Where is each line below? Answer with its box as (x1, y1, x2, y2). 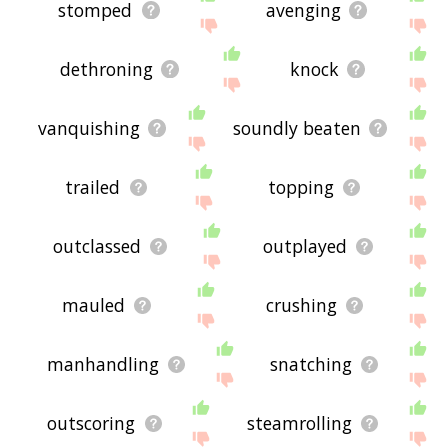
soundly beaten (233, 116, 362, 141)
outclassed (52, 234, 141, 259)
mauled (62, 293, 126, 318)
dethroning (60, 57, 154, 82)
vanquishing (38, 116, 141, 141)
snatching (270, 352, 353, 377)
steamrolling (246, 411, 352, 436)
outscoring (47, 411, 136, 436)
